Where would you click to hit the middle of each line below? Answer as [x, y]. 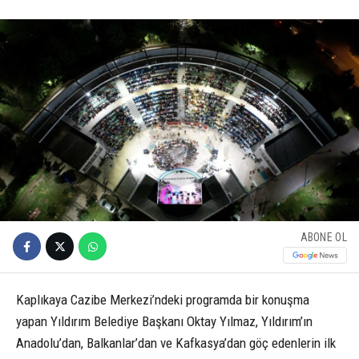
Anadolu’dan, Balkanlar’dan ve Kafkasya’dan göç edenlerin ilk [176, 343]
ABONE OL [323, 238]
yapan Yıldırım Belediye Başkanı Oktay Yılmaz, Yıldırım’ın [164, 321]
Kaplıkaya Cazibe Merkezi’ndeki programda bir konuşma [163, 299]
